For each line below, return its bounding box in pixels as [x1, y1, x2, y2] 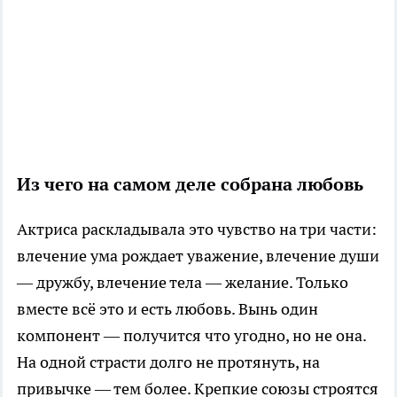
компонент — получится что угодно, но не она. [17, 324, 366, 346]
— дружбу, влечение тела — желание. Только [17, 271, 348, 292]
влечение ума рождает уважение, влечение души [17, 245, 379, 266]
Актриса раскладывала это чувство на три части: [17, 218, 377, 239]
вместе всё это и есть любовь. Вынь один [17, 298, 318, 319]
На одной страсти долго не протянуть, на [17, 351, 320, 372]
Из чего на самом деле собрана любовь [17, 172, 363, 196]
